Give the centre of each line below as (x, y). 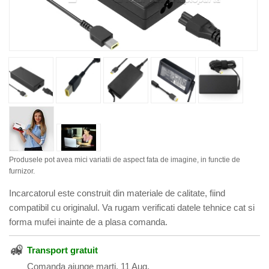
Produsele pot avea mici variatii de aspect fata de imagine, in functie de (125, 160)
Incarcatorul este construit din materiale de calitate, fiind (117, 193)
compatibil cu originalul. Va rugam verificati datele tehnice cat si (132, 208)
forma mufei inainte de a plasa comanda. (88, 222)
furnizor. (22, 171)
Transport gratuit (62, 250)
